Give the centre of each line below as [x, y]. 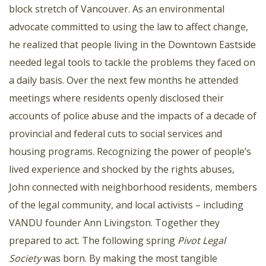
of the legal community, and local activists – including [126, 205]
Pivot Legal [202, 240]
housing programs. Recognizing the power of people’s [130, 151]
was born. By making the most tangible [129, 258]
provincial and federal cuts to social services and [115, 133]
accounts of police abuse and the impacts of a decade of [133, 115]
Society [25, 258]
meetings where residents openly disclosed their [116, 98]
